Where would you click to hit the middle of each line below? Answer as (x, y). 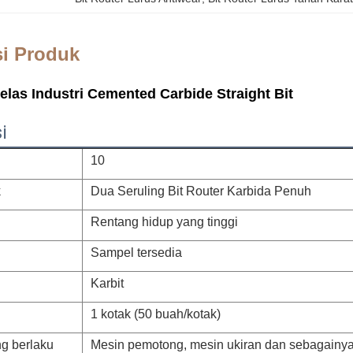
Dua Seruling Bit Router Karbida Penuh (201, 191)
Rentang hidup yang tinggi (164, 222)
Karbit (107, 283)
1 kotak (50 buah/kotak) (156, 314)
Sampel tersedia (136, 253)
